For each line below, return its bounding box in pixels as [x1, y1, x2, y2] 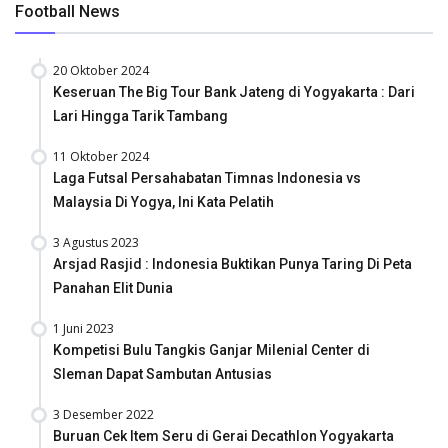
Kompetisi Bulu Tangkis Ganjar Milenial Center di [53, 341, 370, 358]
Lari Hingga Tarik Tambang [53, 107, 228, 124]
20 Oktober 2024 [53, 61, 149, 79]
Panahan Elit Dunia [53, 279, 173, 296]
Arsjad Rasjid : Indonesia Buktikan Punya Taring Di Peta [53, 255, 412, 272]
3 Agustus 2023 [53, 233, 139, 251]
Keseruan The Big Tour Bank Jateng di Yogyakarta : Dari [53, 83, 415, 100]
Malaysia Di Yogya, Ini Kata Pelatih [53, 193, 274, 210]
